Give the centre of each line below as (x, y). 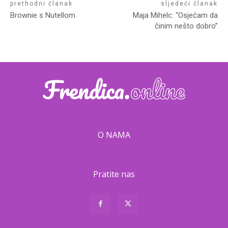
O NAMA (114, 135)
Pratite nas (114, 174)
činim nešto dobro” (186, 26)
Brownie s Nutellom (43, 15)
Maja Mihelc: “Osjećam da (175, 15)
